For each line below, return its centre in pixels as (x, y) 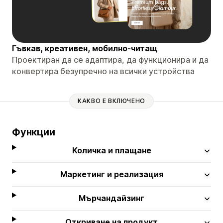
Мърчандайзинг (112, 198)
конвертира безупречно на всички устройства (103, 71)
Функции (34, 132)
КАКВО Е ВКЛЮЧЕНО (111, 101)
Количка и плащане (111, 150)
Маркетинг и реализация (111, 174)
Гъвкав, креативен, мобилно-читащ (85, 48)
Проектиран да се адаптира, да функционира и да (110, 59)
